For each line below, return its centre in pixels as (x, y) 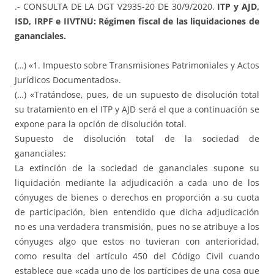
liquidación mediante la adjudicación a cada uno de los (137, 182)
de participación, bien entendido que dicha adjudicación (137, 212)
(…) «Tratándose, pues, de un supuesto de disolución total (137, 94)
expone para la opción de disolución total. (101, 124)
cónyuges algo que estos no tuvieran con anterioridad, (137, 241)
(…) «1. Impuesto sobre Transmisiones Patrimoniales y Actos (137, 65)
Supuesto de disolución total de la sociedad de (137, 138)
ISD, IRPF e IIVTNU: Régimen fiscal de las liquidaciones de (137, 21)
